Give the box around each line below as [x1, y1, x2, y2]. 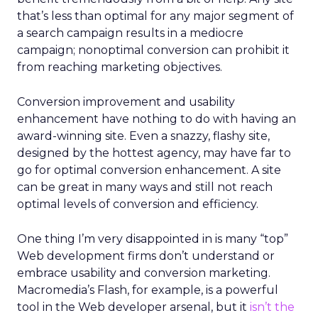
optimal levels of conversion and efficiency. [17, 197, 258, 211]
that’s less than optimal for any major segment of [17, 9, 294, 23]
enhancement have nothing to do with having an [17, 112, 296, 126]
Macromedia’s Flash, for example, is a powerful [17, 283, 278, 297]
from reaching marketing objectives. [17, 60, 222, 74]
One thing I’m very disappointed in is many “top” [17, 232, 288, 246]
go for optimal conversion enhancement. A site [17, 163, 281, 177]
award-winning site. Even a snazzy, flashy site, [17, 129, 270, 143]
